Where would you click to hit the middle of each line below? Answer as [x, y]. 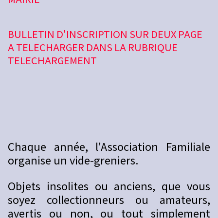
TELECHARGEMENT [53, 60]
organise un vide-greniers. [73, 160]
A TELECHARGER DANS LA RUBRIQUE [93, 47]
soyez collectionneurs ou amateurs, [109, 199]
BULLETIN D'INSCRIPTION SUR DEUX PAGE [105, 34]
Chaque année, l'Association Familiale [109, 146]
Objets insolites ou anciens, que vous [109, 186]
